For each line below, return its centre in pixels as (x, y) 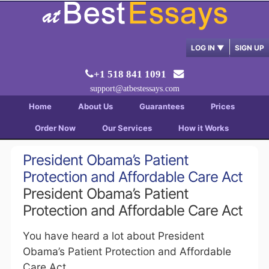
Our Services (127, 128)
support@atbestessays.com (134, 89)
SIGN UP (249, 48)
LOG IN (204, 48)
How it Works (203, 128)
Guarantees (162, 106)
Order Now (55, 128)
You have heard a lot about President (113, 236)
